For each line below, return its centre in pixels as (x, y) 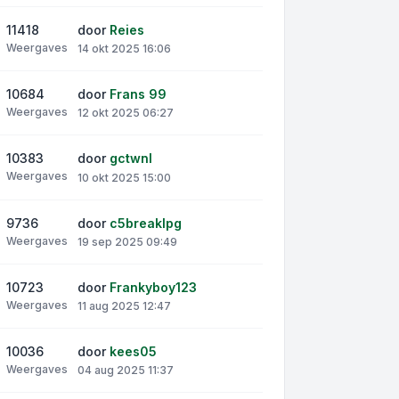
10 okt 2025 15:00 (124, 177)
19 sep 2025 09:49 (127, 241)
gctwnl (131, 159)
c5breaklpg (146, 223)
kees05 (133, 351)
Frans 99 (138, 94)
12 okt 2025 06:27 (126, 113)
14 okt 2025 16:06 (124, 49)
